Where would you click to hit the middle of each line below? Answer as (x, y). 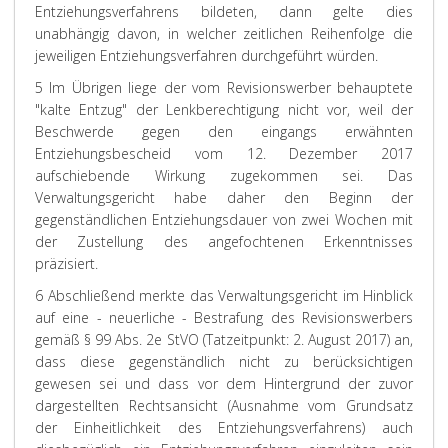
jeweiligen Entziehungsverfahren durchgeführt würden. (206, 55)
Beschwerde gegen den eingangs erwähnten (224, 131)
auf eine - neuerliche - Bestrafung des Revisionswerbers (224, 317)
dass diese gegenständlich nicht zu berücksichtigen (224, 361)
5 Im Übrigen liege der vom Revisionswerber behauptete (224, 87)
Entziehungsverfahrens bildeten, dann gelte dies (224, 11)
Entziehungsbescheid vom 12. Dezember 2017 (224, 153)
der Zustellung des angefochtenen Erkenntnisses (224, 241)
